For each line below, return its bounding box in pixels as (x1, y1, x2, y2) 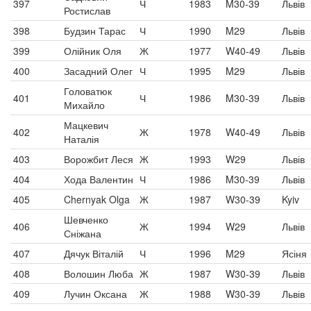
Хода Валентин (64, 172, 133, 186)
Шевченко (64, 212, 108, 226)
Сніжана (64, 226, 101, 240)
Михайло (64, 98, 105, 112)
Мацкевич (64, 118, 108, 132)
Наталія (64, 132, 99, 146)
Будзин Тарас (64, 24, 126, 37)
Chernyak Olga (64, 192, 130, 206)
